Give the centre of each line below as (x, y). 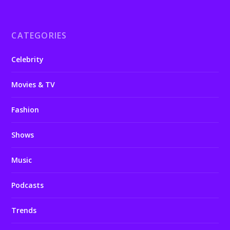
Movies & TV (33, 84)
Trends (24, 210)
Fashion (25, 109)
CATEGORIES (39, 35)
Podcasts (28, 185)
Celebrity (28, 59)
